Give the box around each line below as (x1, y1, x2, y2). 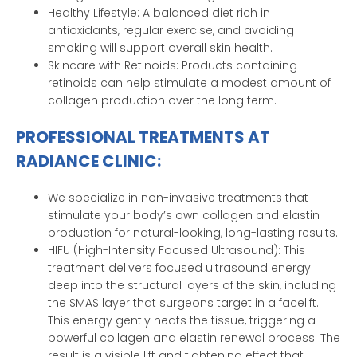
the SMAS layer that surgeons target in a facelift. (48, 295, 319, 312)
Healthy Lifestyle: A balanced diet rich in (48, 5, 270, 22)
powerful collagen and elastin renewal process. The (48, 330, 340, 347)
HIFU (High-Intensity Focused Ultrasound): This (48, 242, 305, 259)
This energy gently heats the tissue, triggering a (48, 312, 316, 329)
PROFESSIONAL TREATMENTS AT (16, 126, 270, 149)
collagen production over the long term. (48, 92, 277, 109)
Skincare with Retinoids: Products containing (48, 57, 297, 74)
